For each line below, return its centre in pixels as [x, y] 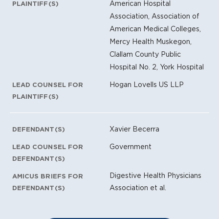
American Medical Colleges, [155, 29]
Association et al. [138, 187]
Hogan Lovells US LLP [147, 84]
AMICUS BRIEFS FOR [48, 176]
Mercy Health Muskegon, [151, 41]
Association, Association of [154, 16]
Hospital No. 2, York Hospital [157, 67]
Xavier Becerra [134, 129]
